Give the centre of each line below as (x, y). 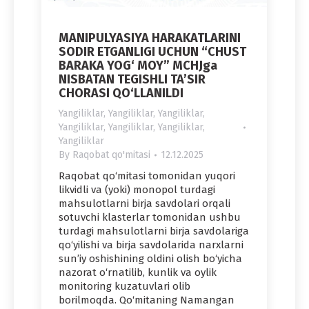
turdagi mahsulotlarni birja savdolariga (154, 231)
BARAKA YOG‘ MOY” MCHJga (138, 65)
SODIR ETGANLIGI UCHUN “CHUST (152, 51)
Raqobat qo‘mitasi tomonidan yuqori (147, 176)
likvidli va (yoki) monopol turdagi (137, 189)
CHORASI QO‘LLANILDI (121, 93)
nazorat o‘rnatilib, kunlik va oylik (138, 272)
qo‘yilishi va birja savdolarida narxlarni (151, 245)
